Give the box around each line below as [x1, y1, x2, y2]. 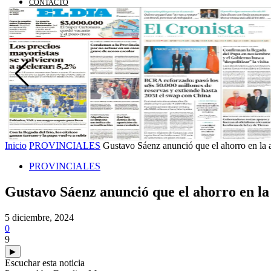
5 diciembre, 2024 [5, 212, 74, 223]
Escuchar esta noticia [5, 257, 85, 268]
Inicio [5, 140, 27, 151]
